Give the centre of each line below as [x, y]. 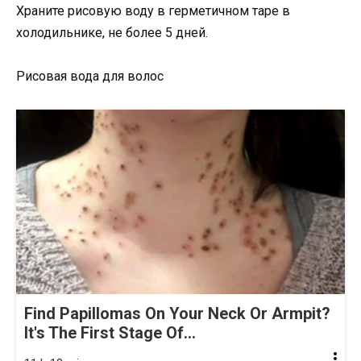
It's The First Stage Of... [110, 333]
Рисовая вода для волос [90, 77]
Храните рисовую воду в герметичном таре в [153, 11]
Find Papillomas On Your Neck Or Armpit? [177, 313]
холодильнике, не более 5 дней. [112, 33]
